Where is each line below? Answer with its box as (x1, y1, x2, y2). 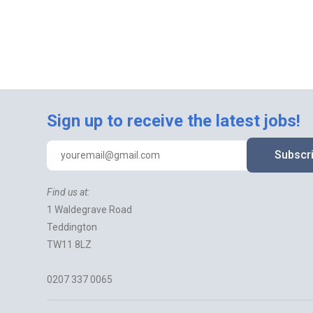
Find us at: (47, 187, 90, 198)
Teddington (47, 221, 98, 233)
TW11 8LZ (47, 239, 92, 250)
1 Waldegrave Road (47, 204, 133, 215)
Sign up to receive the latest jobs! (47, 111, 301, 131)
